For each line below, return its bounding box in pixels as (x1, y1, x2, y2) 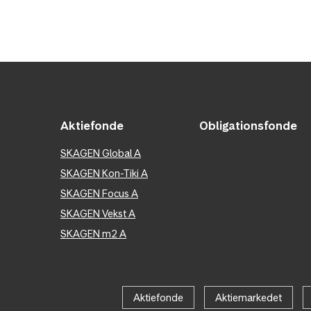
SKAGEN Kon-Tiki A (60, 166, 148, 180)
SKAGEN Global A (60, 146, 141, 160)
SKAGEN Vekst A (60, 206, 135, 220)
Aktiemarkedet (215, 290, 282, 304)
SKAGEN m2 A (60, 226, 126, 240)
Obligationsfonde (199, 117, 297, 133)
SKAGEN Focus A (60, 186, 138, 200)
